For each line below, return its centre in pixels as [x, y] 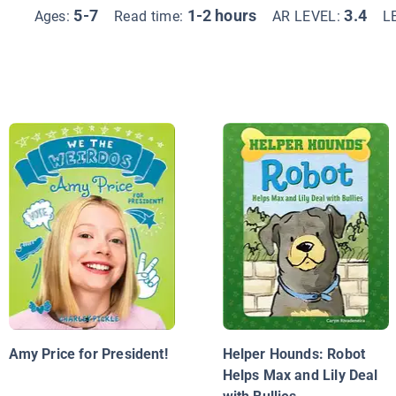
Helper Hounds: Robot [294, 354]
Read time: [150, 16]
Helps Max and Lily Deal [300, 376]
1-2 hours [222, 15]
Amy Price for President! [88, 354]
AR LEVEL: [308, 16]
